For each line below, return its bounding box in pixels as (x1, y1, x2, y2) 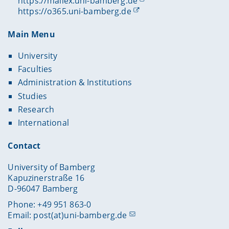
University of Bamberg (8, 161, 96, 173)
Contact (8, 140, 41, 151)
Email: (8, 210, 34, 221)
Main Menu (8, 29, 55, 40)
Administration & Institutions (17, 77, 132, 88)
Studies (17, 90, 47, 102)
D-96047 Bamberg (8, 182, 78, 194)
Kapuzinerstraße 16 (8, 172, 84, 184)
